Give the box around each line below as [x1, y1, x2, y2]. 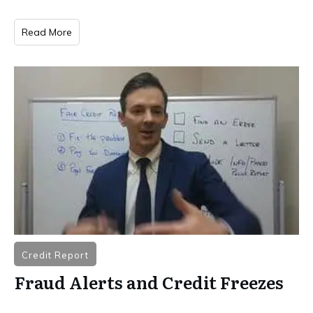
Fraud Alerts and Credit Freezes [15, 269, 284, 294]
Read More [22, 25, 72, 38]
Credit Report [22, 249, 89, 261]
